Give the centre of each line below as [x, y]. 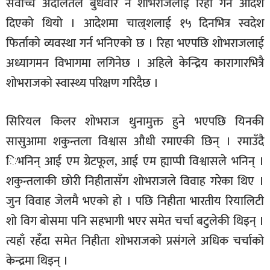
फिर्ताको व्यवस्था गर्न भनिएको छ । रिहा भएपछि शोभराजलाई [135, 43]
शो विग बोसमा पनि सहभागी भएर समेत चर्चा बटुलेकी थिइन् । [135, 221]
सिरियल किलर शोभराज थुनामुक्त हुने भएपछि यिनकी [135, 121]
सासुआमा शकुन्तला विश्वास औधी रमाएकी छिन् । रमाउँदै [135, 141]
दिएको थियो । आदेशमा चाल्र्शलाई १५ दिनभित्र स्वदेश [135, 23]
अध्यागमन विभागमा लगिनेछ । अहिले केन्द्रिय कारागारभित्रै [135, 63]
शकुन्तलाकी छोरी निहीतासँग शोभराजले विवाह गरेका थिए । [135, 181]
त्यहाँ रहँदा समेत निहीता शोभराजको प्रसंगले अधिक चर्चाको [135, 241]
